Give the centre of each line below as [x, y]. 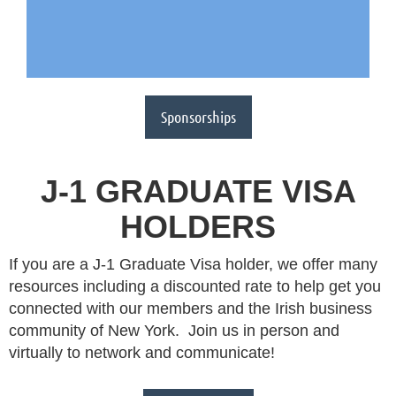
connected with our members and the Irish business [190, 309]
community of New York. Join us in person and [174, 331]
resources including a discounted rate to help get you [195, 287]
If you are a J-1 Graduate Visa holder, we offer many [193, 265]
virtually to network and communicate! [142, 353]
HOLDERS [198, 227]
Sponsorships [198, 117]
